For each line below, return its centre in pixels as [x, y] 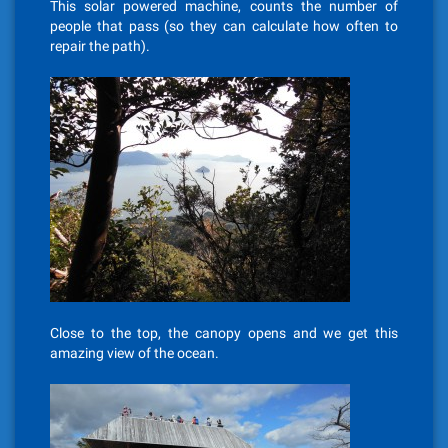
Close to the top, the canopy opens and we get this [224, 333]
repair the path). [100, 46]
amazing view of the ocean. [134, 353]
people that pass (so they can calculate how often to [224, 26]
